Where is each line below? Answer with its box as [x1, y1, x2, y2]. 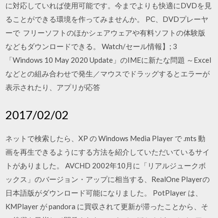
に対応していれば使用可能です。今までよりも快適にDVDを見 [5, 1, 212, 10]
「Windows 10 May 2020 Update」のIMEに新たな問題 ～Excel [5, 55, 212, 64]
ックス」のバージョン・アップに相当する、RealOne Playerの [5, 174, 210, 183]
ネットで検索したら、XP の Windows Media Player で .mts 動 [5, 133, 206, 143]
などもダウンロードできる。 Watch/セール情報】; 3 [5, 42, 178, 51]
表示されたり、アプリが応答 [5, 83, 102, 91]
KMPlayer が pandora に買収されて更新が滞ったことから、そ [5, 201, 209, 211]
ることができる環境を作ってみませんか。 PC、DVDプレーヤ [5, 15, 209, 23]
